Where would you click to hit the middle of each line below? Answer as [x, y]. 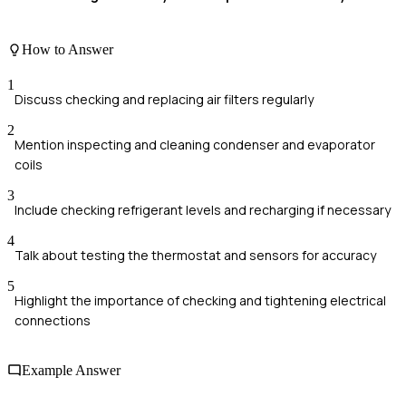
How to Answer [68, 49]
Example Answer [71, 371]
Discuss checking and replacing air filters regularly [164, 99]
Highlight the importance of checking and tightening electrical [200, 300]
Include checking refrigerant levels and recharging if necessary [203, 209]
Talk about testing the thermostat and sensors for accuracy [195, 255]
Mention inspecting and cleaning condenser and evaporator [195, 144]
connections [53, 320]
